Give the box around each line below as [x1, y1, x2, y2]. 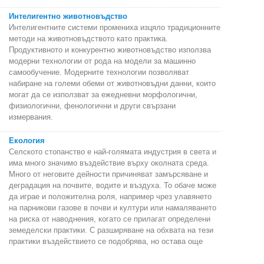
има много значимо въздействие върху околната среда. [9, 158, 209, 167]
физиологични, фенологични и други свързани [9, 101, 176, 110]
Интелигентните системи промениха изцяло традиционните [9, 22, 220, 32]
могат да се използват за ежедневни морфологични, [9, 90, 197, 99]
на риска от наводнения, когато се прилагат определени [9, 214, 210, 223]
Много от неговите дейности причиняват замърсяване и [9, 169, 208, 179]
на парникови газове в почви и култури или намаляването [9, 203, 216, 212]
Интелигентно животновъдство [9, 11, 127, 21]
